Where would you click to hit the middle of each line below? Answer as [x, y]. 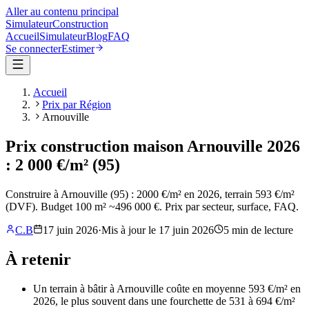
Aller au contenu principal [62, 11]
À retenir [38, 259]
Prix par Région [77, 104]
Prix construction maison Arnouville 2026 [153, 146]
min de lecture [261, 230]
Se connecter [33, 49]
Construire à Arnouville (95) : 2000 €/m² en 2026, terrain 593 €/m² [150, 194]
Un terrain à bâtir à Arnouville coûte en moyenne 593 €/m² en [167, 288]
